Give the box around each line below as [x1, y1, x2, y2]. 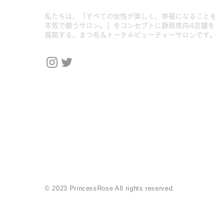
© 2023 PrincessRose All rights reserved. [45, 185, 175, 192]
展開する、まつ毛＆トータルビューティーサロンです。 [45, 31, 217, 39]
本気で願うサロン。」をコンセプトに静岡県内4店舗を [45, 22, 215, 29]
